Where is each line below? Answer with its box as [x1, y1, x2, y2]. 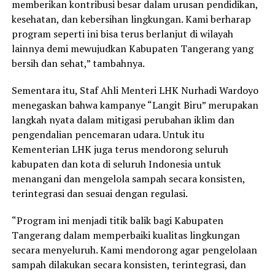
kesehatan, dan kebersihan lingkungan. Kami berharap [11, 12, 251, 26]
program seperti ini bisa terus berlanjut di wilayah [11, 26, 233, 41]
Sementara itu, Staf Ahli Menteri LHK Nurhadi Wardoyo [11, 83, 258, 97]
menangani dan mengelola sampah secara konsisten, [11, 171, 245, 185]
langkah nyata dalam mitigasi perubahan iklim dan [11, 112, 234, 126]
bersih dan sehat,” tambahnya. [11, 56, 145, 70]
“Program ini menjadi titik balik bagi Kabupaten [11, 213, 223, 227]
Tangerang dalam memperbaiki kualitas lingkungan [11, 228, 240, 242]
